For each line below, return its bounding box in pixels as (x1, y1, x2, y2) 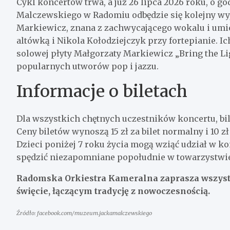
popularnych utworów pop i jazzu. (16, 61, 159, 71)
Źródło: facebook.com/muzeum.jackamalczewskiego (16, 209, 152, 217)
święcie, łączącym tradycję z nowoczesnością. (16, 185, 210, 196)
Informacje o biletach (16, 81, 187, 102)
